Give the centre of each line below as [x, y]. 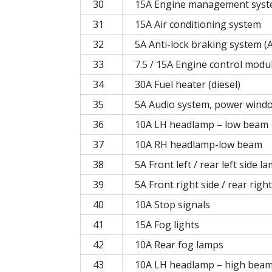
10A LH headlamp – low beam [202, 125]
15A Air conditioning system [198, 25]
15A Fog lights [167, 225]
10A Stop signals [172, 205]
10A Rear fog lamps [179, 245]
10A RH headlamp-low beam [199, 145]
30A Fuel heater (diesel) [188, 85]
